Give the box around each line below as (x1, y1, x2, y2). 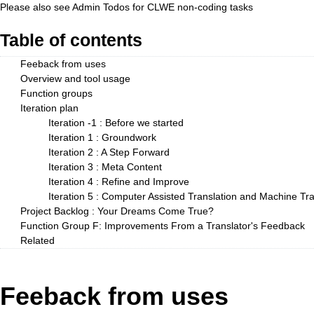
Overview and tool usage (20, 73, 130, 84)
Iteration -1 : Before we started (48, 117, 184, 128)
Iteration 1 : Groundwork (48, 132, 156, 143)
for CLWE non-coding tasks (130, 1, 253, 13)
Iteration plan (20, 102, 78, 114)
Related (20, 235, 55, 246)
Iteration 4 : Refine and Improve (48, 176, 189, 187)
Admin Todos (72, 1, 130, 13)
